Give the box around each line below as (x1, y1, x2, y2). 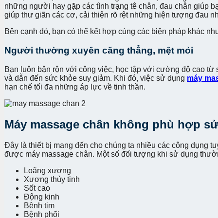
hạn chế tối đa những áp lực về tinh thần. (4, 82, 147, 91)
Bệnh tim (24, 201, 56, 210)
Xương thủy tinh (24, 175, 82, 183)
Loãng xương (24, 166, 73, 175)
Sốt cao (24, 183, 52, 192)
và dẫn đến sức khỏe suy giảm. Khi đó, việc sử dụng (4, 73, 187, 82)
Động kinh (24, 192, 61, 201)
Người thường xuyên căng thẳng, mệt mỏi (4, 45, 196, 55)
